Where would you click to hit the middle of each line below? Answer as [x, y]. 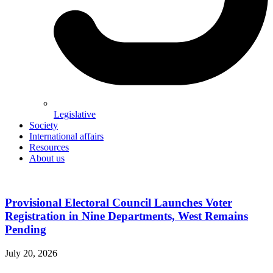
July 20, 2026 [31, 253]
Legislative [75, 115]
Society [44, 126]
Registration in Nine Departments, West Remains [126, 216]
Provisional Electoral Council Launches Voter [119, 203]
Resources [49, 147]
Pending [26, 230]
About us [47, 158]
